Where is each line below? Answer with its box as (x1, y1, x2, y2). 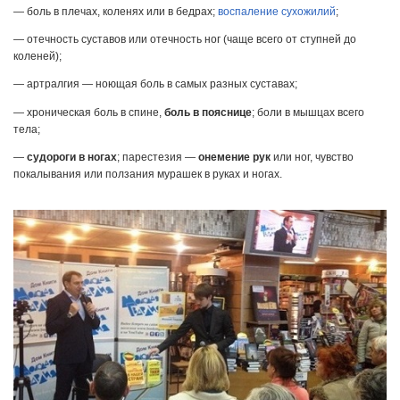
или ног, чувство (271, 150, 354, 163)
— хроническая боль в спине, (13, 105, 164, 119)
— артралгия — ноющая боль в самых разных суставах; (13, 78, 297, 91)
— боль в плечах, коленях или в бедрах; (13, 5, 218, 19)
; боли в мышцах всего (252, 105, 364, 119)
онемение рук (198, 150, 271, 163)
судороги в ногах (27, 150, 117, 163)
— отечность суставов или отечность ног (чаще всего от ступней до (13, 33, 356, 46)
